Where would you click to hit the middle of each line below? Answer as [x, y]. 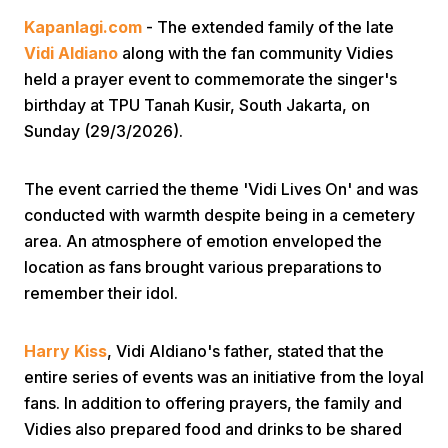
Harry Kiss [65, 351]
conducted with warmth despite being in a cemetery [219, 215]
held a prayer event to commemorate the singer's [210, 79]
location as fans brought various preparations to [203, 267]
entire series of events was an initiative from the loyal [224, 377]
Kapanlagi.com [83, 27]
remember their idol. [101, 293]
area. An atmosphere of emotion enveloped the [203, 241]
